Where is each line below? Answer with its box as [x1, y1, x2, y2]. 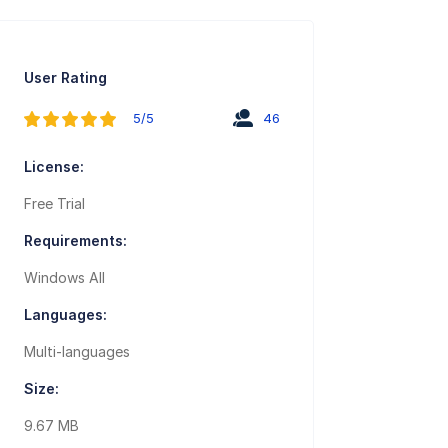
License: [24, 158, 85, 176]
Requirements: [24, 232, 128, 250]
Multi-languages [24, 343, 131, 361]
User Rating [24, 69, 108, 87]
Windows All [24, 269, 106, 287]
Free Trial [24, 195, 86, 213]
